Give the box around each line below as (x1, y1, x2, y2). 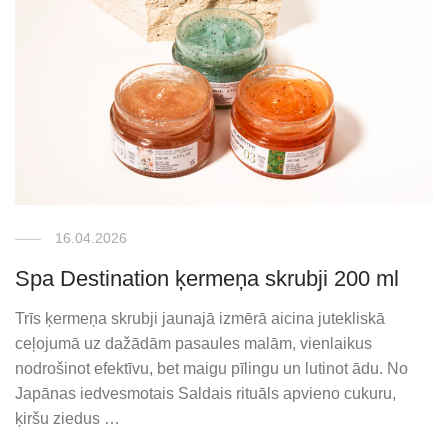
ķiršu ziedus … (15, 409, 121, 427)
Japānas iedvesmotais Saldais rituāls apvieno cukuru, (15, 384, 397, 402)
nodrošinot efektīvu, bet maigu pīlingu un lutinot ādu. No (15, 359, 409, 377)
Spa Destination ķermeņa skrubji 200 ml (15, 265, 400, 291)
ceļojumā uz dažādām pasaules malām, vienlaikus (15, 334, 373, 352)
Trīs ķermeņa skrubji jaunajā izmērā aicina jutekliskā (15, 309, 386, 327)
